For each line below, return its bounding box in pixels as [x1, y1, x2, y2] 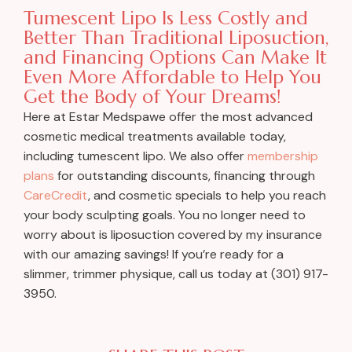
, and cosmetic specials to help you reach [88, 186, 326, 203]
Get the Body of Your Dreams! [24, 84, 281, 108]
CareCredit [24, 186, 88, 203]
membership [247, 147, 318, 164]
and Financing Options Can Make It [24, 45, 327, 69]
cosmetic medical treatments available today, [24, 127, 286, 145]
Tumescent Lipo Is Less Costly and [24, 5, 308, 30]
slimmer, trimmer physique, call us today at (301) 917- [24, 265, 328, 282]
